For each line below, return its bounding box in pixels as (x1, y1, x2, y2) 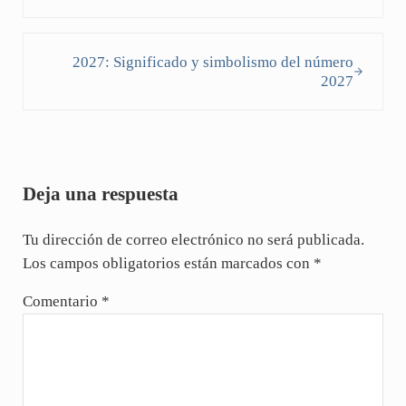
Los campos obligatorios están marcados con (22, 255, 314, 273)
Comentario (22, 293, 101, 311)
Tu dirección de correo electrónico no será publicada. (22, 231, 364, 249)
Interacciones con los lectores (21, 150, 294, 174)
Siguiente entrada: (21, 34, 139, 52)
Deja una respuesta (22, 183, 179, 206)
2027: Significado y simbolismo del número (72, 53, 354, 71)
